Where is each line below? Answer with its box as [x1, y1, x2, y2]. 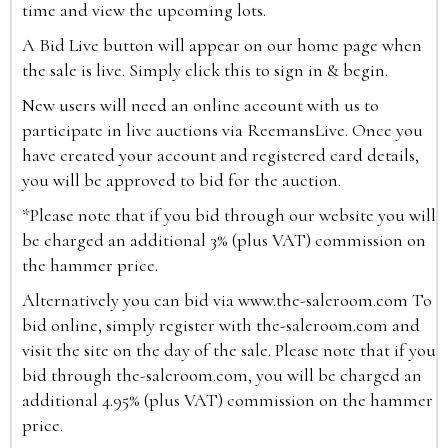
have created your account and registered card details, [22, 144, 419, 167]
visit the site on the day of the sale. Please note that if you [22, 339, 436, 362]
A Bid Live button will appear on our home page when [22, 34, 422, 57]
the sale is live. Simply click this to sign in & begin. [22, 59, 392, 82]
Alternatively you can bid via [22, 289, 238, 312]
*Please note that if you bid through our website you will [22, 204, 436, 227]
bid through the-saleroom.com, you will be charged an [22, 364, 422, 387]
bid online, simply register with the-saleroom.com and [22, 314, 420, 337]
